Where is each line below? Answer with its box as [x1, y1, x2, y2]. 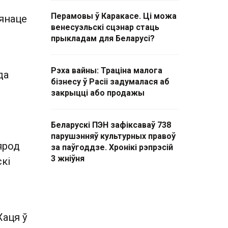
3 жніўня [51, 154, 84, 163]
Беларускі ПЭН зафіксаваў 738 [51, 120, 171, 130]
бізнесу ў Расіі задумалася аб [51, 77, 169, 87]
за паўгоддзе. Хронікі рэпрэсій [51, 142, 173, 152]
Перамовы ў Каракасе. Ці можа [51, 11, 177, 21]
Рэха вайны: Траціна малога [51, 66, 162, 75]
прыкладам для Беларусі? [51, 34, 155, 43]
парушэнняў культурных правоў [51, 131, 176, 141]
